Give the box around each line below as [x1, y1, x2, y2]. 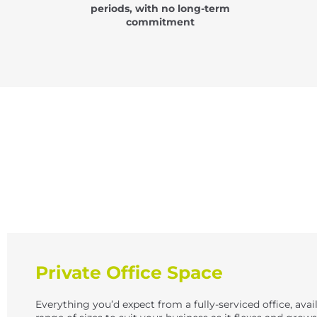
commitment [126, 15, 195, 28]
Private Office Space [35, 262, 223, 284]
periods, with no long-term [91, 1, 231, 15]
